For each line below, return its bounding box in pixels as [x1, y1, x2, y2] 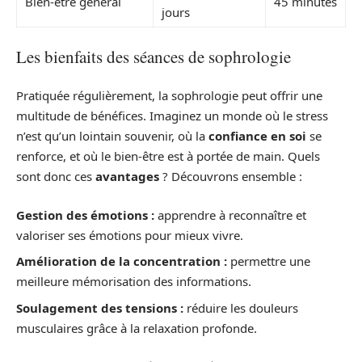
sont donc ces [16, 168, 95, 185]
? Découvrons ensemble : [159, 168, 302, 185]
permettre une [227, 253, 310, 270]
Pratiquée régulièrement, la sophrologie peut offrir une [16, 87, 322, 104]
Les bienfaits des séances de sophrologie [16, 44, 291, 68]
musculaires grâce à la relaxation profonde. [16, 319, 257, 336]
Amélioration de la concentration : [16, 253, 227, 270]
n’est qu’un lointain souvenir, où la [16, 128, 208, 145]
